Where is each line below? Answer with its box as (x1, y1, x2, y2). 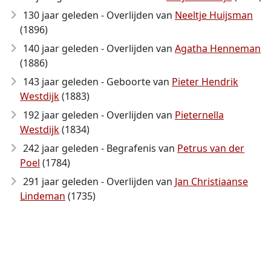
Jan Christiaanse (175, 175, 248, 188)
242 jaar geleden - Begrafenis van (23, 142, 177, 155)
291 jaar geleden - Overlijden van (23, 175, 175, 188)
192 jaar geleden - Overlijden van (23, 108, 175, 122)
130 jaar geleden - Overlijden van (23, 8, 175, 22)
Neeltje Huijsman (175, 8, 253, 22)
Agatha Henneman (175, 42, 261, 55)
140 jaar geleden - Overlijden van (23, 42, 175, 55)
